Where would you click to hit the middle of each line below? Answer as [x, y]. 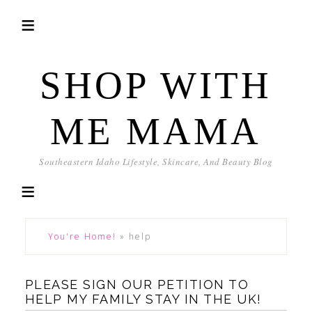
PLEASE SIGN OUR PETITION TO [137, 284]
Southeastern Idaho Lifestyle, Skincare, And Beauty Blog [156, 162]
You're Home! [82, 236]
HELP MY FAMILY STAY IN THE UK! [143, 299]
